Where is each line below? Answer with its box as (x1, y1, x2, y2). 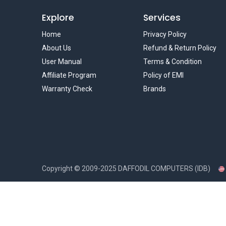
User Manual (41, 58, 82, 66)
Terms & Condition (143, 58, 202, 66)
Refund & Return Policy (143, 44, 216, 52)
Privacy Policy (143, 30, 187, 38)
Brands (143, 85, 166, 93)
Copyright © (41, 164, 82, 173)
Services (143, 12, 181, 24)
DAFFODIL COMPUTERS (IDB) (118, 164, 210, 173)
